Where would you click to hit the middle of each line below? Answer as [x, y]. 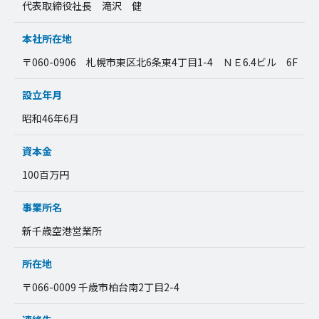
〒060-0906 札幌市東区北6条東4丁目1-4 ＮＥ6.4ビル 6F [159, 62]
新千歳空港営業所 [62, 231]
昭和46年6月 [50, 119]
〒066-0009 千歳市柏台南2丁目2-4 [100, 287]
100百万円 [45, 175]
